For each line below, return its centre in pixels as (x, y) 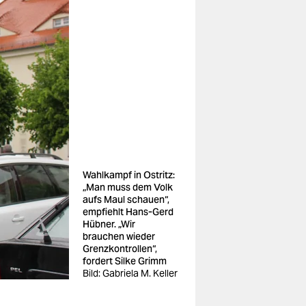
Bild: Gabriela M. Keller (130, 273)
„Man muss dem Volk (128, 187)
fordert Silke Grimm (125, 261)
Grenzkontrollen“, (120, 249)
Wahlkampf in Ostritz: (129, 175)
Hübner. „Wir (109, 224)
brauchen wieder (119, 236)
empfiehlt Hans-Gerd (128, 212)
